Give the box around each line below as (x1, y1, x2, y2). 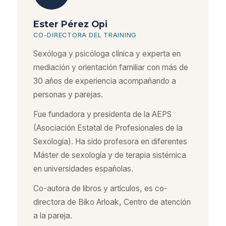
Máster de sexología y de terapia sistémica (33, 150, 186, 160)
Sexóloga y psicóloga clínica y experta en (33, 49, 181, 59)
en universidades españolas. (33, 164, 133, 174)
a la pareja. (33, 211, 72, 220)
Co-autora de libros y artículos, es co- (33, 184, 167, 193)
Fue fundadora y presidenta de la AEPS (33, 109, 172, 119)
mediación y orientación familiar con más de (33, 63, 188, 72)
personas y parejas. (33, 90, 103, 99)
